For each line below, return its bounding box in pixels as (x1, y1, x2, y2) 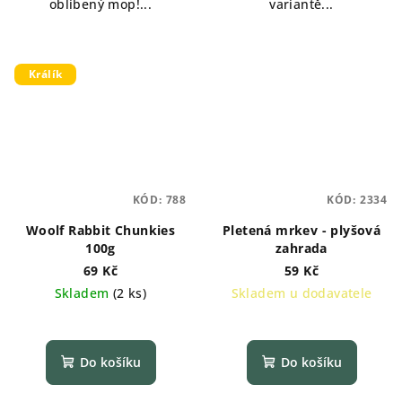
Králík (29, 66, 63, 82)
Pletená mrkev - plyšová (222, 221, 381, 239)
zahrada (275, 239, 328, 257)
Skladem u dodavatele (231, 284, 372, 301)
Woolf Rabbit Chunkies (25, 221, 176, 239)
